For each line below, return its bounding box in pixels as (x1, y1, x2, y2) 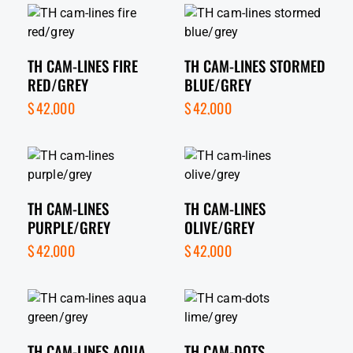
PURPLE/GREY (28, 215, 110, 238)
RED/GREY (28, 72, 88, 95)
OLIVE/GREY (184, 215, 255, 238)
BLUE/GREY (184, 72, 251, 95)
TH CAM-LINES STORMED (184, 54, 325, 76)
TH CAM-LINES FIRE (28, 54, 138, 76)
